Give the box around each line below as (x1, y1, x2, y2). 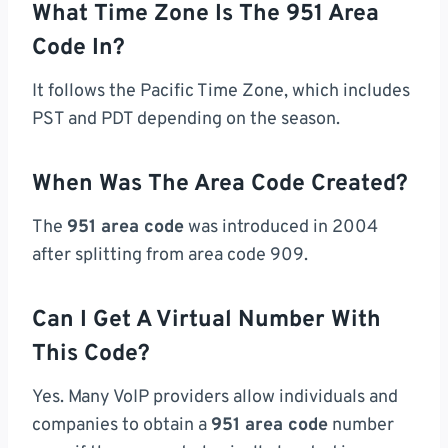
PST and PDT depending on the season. (32, 107, 340, 131)
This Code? (32, 340, 150, 370)
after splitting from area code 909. (32, 243, 308, 267)
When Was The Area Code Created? (32, 170, 408, 200)
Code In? (32, 34, 125, 64)
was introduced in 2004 (184, 215, 378, 239)
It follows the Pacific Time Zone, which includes (32, 79, 410, 103)
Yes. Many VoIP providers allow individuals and (32, 385, 398, 409)
